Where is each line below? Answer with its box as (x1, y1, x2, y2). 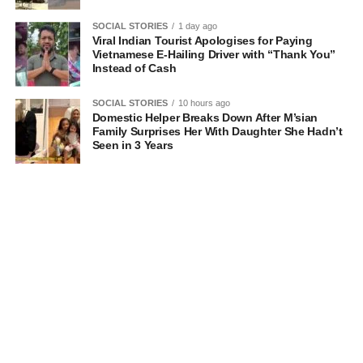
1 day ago (177, 20, 217, 31)
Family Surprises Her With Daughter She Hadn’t (92, 124, 343, 138)
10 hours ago (177, 97, 230, 108)
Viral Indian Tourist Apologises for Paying (92, 33, 313, 47)
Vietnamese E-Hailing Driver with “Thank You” (92, 47, 335, 61)
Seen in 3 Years (92, 138, 173, 152)
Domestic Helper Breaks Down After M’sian (92, 110, 318, 124)
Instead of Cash (92, 61, 177, 75)
